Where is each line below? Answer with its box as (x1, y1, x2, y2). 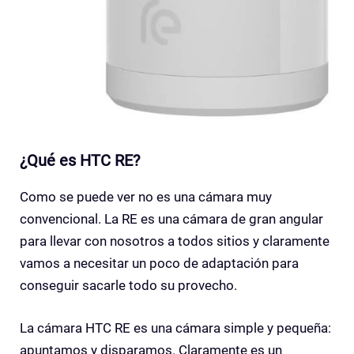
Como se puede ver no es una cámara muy (20, 189, 272, 205)
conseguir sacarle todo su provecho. (20, 277, 237, 294)
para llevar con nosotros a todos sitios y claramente (20, 233, 330, 250)
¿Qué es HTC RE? (20, 151, 140, 171)
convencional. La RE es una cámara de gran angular (20, 211, 323, 228)
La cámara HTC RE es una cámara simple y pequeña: (20, 319, 331, 336)
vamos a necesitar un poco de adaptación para (20, 255, 299, 272)
